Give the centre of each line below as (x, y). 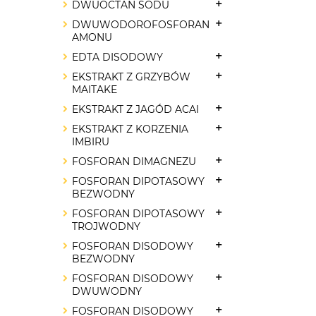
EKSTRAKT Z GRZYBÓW (131, 77)
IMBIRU (91, 142)
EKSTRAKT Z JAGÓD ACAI (135, 109)
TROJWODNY (106, 226)
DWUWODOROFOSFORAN (141, 25)
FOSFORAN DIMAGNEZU (134, 162)
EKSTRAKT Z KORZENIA (130, 129)
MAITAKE (95, 90)
